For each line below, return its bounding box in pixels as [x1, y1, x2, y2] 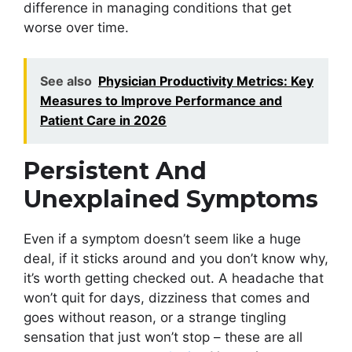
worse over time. [24, 20, 129, 36]
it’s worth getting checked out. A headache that [24, 269, 324, 286]
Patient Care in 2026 [40, 112, 167, 128]
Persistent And [24, 156, 207, 185]
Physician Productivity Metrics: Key [98, 72, 313, 89]
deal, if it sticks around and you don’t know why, [24, 250, 328, 266]
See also [40, 72, 92, 89]
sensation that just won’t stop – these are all [24, 328, 302, 345]
